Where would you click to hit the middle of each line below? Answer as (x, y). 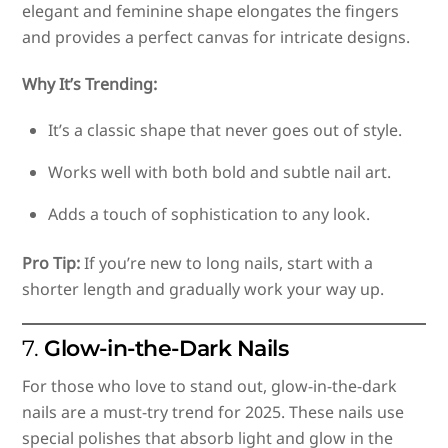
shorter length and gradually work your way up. (203, 288)
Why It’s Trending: (90, 83)
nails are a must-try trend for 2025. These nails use (213, 412)
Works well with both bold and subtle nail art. (219, 172)
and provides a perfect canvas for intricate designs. (216, 36)
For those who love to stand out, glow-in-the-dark (210, 386)
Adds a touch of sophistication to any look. (209, 214)
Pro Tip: (51, 262)
